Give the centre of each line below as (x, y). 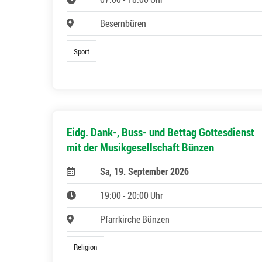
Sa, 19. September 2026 (144, 171)
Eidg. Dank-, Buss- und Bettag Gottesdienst (161, 132)
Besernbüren (123, 23)
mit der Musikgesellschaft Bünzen (140, 147)
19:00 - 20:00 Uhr (131, 195)
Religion (86, 247)
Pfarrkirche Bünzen (135, 219)
